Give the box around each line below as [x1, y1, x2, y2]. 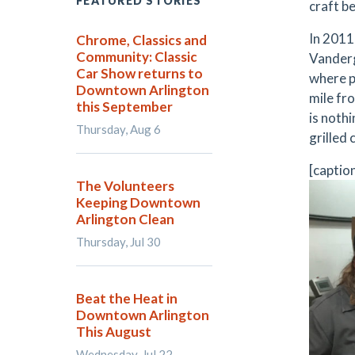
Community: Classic [76, 48, 197, 65]
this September [76, 98, 173, 115]
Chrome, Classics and [76, 32, 207, 48]
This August [76, 323, 151, 340]
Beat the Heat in [76, 290, 177, 307]
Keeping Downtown [76, 194, 200, 211]
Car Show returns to [76, 65, 203, 82]
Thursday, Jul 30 [76, 235, 161, 249]
